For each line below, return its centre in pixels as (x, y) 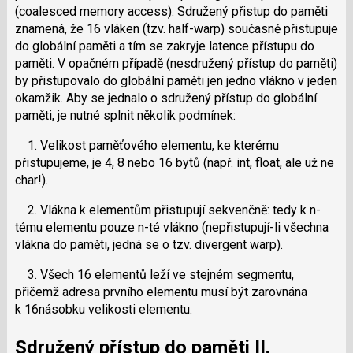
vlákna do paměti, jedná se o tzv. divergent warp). (149, 244)
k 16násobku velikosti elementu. (103, 309)
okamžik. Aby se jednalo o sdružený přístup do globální (165, 98)
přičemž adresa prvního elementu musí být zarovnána (161, 292)
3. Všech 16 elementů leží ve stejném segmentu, (154, 274)
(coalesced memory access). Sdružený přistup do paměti (171, 11)
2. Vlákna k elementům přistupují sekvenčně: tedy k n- (167, 210)
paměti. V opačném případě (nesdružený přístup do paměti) (176, 63)
